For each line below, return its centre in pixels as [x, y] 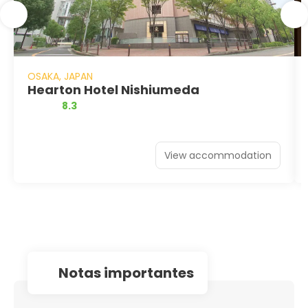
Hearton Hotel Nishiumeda [113, 89]
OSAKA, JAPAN [60, 76]
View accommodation [218, 155]
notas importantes [131, 273]
